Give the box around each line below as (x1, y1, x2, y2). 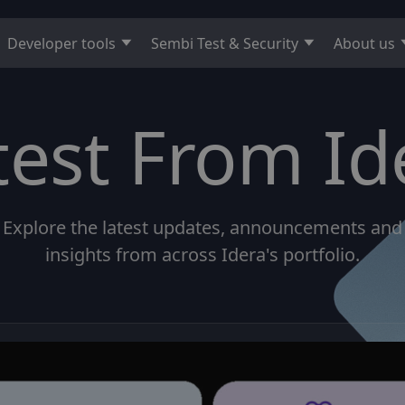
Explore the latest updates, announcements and (3, 215, 402, 240)
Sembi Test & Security (151, 33, 298, 53)
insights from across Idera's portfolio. (45, 242, 360, 267)
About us (334, 33, 395, 53)
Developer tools (7, 33, 116, 53)
